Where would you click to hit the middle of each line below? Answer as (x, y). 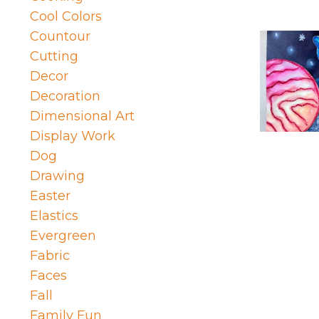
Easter (50, 196)
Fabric (50, 256)
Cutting (54, 57)
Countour (60, 37)
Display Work (73, 136)
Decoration (65, 96)
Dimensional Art (82, 116)
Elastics (54, 216)
